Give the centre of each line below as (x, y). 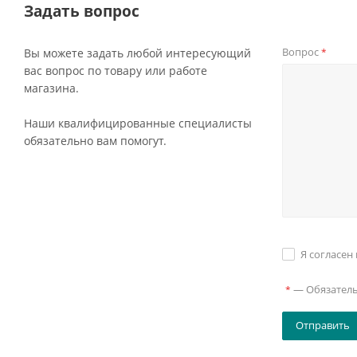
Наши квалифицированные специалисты (138, 123)
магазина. (51, 88)
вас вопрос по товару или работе (116, 71)
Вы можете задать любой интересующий (137, 53)
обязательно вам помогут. (95, 141)
